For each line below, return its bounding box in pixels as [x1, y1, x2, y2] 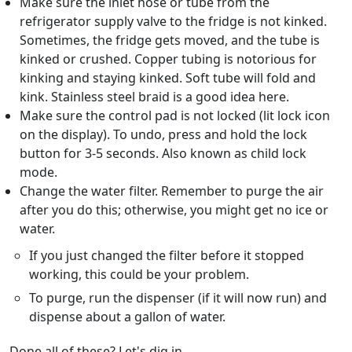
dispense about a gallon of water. [29, 308, 226, 326]
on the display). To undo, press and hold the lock [19, 126, 307, 144]
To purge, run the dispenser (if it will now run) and [29, 289, 328, 307]
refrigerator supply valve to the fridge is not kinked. [19, 13, 327, 31]
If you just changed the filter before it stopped [29, 247, 305, 265]
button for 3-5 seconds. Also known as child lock [19, 145, 306, 163]
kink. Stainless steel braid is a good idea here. [19, 88, 289, 106]
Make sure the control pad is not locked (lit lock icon [19, 107, 330, 125]
